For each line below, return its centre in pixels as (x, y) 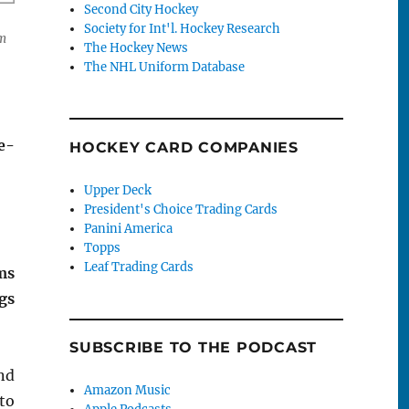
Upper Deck (118, 191)
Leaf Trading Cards (139, 267)
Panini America (129, 229)
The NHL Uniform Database (165, 67)
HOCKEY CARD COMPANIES (184, 148)
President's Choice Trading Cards (181, 210)
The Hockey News (136, 47)
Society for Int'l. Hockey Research (183, 28)
